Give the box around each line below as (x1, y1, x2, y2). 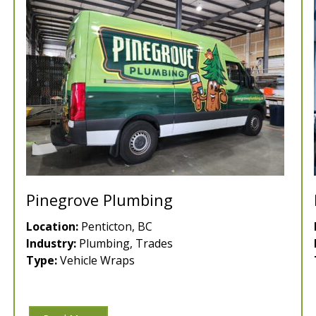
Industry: (26, 236, 76, 252)
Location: (26, 219, 78, 235)
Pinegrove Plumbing (26, 189, 173, 211)
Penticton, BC (78, 219, 152, 235)
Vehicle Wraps (57, 253, 135, 269)
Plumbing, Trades (76, 236, 173, 252)
